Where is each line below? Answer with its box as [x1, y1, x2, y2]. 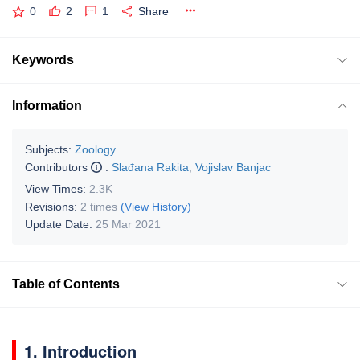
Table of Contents [12, 276, 120, 291]
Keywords [12, 52, 74, 67]
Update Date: [25, 217, 96, 231]
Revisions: [25, 199, 80, 213]
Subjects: [25, 142, 72, 156]
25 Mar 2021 [96, 217, 161, 231]
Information [12, 98, 82, 112]
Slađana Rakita [112, 160, 189, 174]
